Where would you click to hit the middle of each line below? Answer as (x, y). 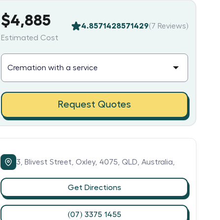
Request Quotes (94, 105)
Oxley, (87, 162)
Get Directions (94, 187)
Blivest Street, (50, 162)
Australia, (158, 162)
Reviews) (172, 26)
